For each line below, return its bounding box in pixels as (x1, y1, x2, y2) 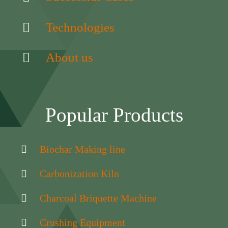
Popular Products (45, 104, 183, 126)
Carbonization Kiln (39, 168, 119, 180)
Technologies (45, 20, 115, 34)
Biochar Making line (39, 144, 125, 155)
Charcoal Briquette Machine (39, 192, 157, 204)
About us (45, 50, 93, 65)
